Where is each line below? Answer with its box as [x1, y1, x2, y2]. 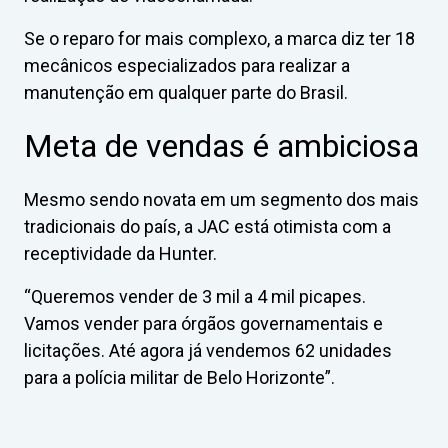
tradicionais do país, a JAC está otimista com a [24, 215, 391, 237]
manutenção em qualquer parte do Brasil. [24, 81, 348, 103]
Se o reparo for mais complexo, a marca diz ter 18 [24, 27, 415, 49]
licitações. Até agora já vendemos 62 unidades [24, 339, 392, 361]
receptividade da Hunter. [24, 242, 217, 264]
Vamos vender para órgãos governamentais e [24, 312, 383, 334]
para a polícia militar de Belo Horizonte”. [24, 366, 335, 388]
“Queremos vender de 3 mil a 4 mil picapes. [24, 285, 366, 307]
